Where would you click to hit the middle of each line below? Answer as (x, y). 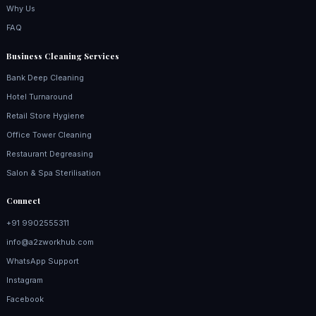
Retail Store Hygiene (45, 116)
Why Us (20, 8)
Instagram (24, 280)
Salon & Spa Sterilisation (53, 172)
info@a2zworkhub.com (50, 242)
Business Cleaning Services (62, 56)
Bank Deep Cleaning (45, 78)
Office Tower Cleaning (49, 134)
